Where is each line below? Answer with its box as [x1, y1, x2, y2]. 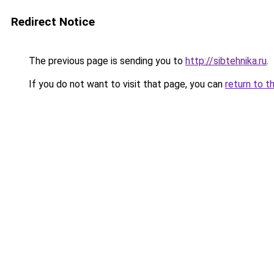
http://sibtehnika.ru [185, 55, 267, 67]
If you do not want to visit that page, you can [26, 78, 225, 90]
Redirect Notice [11, 15, 95, 29]
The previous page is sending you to [26, 55, 185, 67]
